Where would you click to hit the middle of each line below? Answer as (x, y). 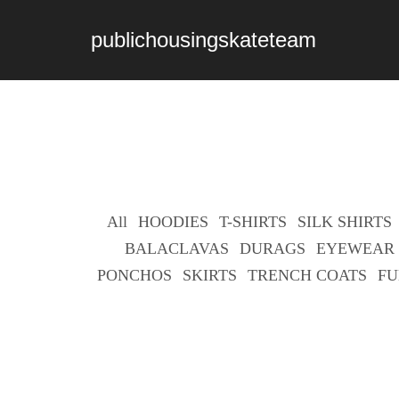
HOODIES (173, 222)
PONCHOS (134, 275)
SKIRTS (209, 275)
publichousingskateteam (204, 40)
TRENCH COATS (307, 275)
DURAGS (273, 248)
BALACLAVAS (177, 248)
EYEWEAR (355, 248)
